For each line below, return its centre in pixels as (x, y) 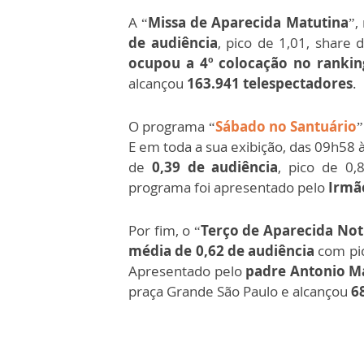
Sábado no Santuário (286, 127)
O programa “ (172, 127)
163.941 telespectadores (270, 84)
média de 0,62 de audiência (223, 251)
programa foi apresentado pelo (228, 188)
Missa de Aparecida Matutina (248, 23)
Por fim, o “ (165, 231)
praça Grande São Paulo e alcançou (240, 292)
